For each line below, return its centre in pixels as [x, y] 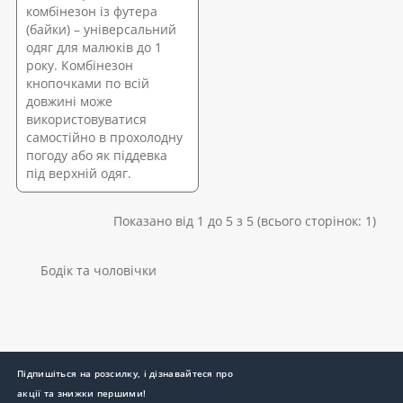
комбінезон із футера [92, 11]
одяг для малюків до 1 [94, 47]
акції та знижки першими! [82, 393]
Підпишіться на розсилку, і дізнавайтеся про [125, 373]
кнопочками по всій [88, 83]
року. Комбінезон [80, 65]
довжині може [69, 101]
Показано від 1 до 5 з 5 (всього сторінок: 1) [245, 220]
